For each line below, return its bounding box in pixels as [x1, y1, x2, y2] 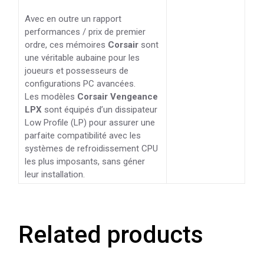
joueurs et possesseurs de [25, 65, 129, 76]
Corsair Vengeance [77, 91, 159, 102]
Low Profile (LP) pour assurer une [25, 117, 156, 128]
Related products [18, 220, 204, 249]
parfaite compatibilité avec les [25, 130, 141, 141]
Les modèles [25, 91, 78, 102]
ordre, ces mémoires [25, 39, 108, 50]
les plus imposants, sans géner [25, 156, 146, 167]
